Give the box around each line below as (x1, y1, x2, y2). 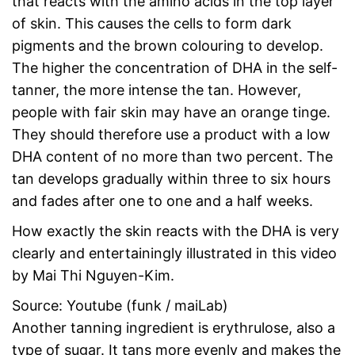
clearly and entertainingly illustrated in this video (12, 245, 337, 261)
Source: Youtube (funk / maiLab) (12, 297, 228, 314)
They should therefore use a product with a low (12, 126, 330, 143)
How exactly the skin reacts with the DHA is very (12, 223, 339, 239)
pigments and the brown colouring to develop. (12, 37, 323, 54)
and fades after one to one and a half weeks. (12, 193, 313, 209)
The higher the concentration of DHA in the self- (12, 59, 338, 76)
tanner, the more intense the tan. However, (12, 82, 301, 98)
